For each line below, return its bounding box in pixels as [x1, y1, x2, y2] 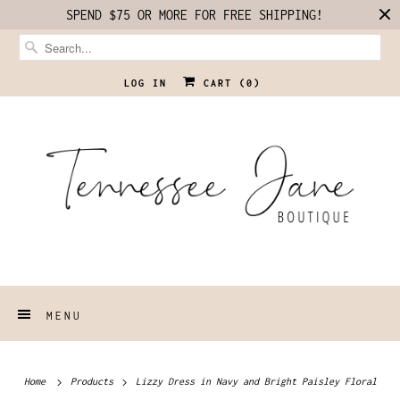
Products [70, 375, 119, 387]
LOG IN [123, 78, 167, 88]
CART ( [196, 78, 246, 88]
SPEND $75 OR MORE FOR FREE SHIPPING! [66, 7, 323, 22]
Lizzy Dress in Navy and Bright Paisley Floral [129, 375, 377, 387]
